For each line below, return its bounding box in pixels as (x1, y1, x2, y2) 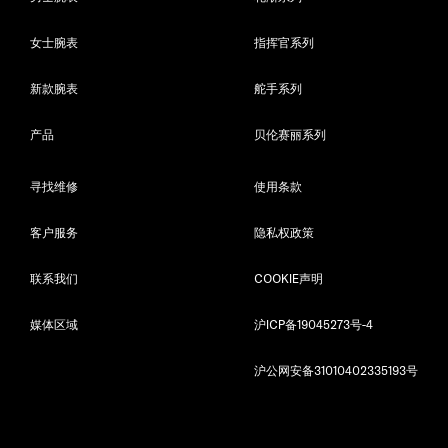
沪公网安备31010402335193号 (254, 362, 418, 378)
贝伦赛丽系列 (254, 126, 326, 142)
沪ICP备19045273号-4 (254, 316, 373, 332)
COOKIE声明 (254, 270, 323, 286)
